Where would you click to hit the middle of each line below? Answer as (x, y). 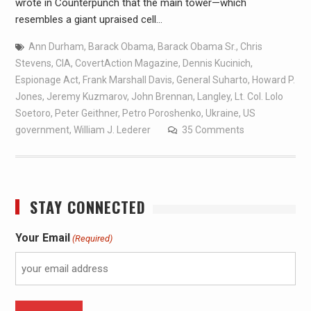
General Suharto (212, 79)
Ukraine (222, 113)
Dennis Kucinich (216, 63)
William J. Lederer (112, 129)
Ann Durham (56, 46)
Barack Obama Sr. (196, 46)
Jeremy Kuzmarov (86, 96)
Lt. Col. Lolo (259, 96)
